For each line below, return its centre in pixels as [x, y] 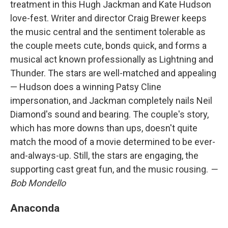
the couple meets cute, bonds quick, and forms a [108, 46]
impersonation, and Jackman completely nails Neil [111, 101]
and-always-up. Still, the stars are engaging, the [104, 155]
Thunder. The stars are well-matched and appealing [113, 73]
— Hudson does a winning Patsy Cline [86, 87]
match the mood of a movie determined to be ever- [113, 142]
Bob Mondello [38, 183]
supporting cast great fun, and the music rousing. [110, 169]
